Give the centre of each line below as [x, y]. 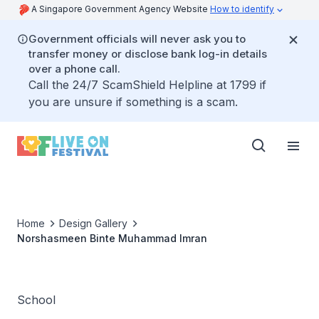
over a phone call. [74, 69]
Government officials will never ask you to [137, 39]
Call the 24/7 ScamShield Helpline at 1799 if [147, 85]
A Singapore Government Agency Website [121, 9]
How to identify [242, 9]
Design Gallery [93, 223]
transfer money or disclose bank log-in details [148, 54]
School [36, 300]
